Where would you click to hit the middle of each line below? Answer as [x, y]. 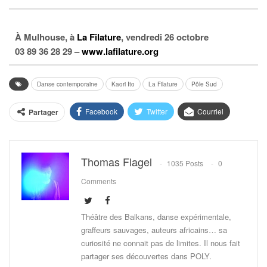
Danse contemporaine [67, 84]
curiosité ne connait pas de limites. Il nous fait [161, 243]
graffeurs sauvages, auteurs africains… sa [154, 230]
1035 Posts [185, 163]
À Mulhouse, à [46, 37]
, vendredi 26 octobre [165, 37]
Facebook [101, 111]
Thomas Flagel [117, 162]
